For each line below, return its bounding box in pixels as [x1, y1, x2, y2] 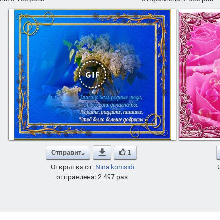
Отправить [51, 148, 85, 156]
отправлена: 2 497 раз [56, 173, 128, 181]
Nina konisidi [95, 163, 134, 171]
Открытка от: [50, 163, 95, 171]
